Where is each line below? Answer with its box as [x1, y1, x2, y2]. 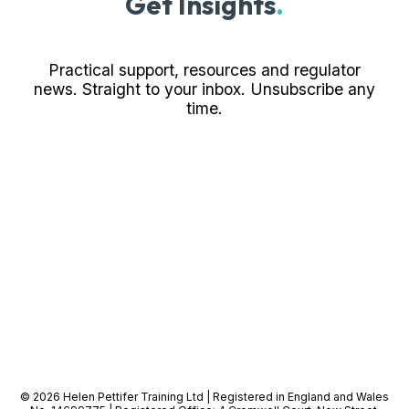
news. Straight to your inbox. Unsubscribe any [34, 79, 375, 100]
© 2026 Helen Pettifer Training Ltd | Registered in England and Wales [20, 389, 389, 404]
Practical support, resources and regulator [48, 60, 361, 80]
